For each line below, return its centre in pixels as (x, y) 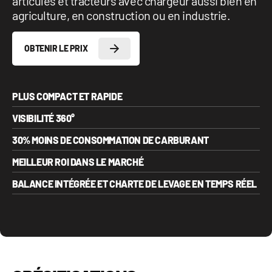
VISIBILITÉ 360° (43, 118)
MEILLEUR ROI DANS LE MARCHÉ (78, 162)
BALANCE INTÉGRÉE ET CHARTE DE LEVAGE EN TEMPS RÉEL (134, 184)
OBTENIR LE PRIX (56, 48)
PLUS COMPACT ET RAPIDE (67, 96)
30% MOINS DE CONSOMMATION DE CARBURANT (110, 140)
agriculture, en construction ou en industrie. (121, 15)
